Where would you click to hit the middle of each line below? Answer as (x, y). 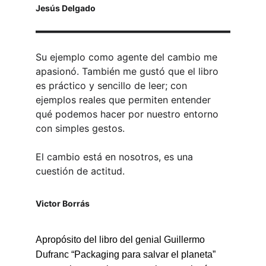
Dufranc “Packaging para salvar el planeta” (127, 254)
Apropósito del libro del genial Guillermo (121, 240)
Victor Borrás (63, 203)
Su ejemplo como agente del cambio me (128, 57)
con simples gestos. (80, 128)
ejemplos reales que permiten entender (125, 100)
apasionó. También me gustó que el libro (129, 71)
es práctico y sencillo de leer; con (113, 85)
